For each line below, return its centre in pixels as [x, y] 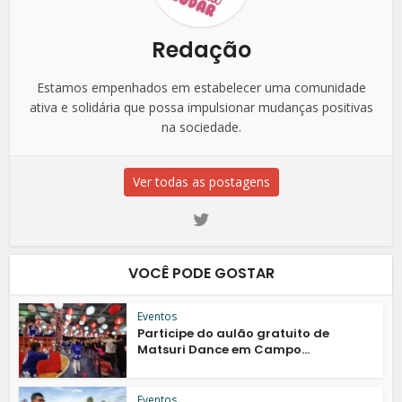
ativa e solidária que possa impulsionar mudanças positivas [201, 107]
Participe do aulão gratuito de [234, 333]
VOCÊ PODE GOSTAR [201, 273]
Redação [201, 49]
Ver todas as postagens [201, 181]
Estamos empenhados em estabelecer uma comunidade [201, 87]
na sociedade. [201, 127]
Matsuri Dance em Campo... [224, 349]
